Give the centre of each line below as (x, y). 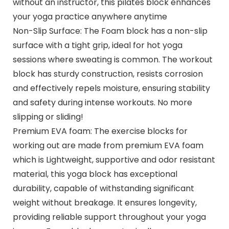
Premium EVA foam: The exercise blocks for (100, 131)
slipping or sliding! (48, 117)
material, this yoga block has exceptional (95, 174)
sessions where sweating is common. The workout (112, 59)
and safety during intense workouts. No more (102, 102)
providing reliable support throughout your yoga (109, 217)
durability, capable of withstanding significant (103, 188)
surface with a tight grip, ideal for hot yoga (97, 45)
